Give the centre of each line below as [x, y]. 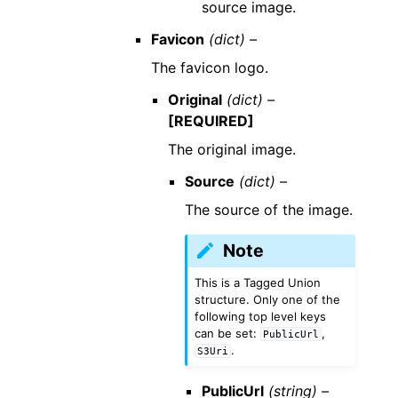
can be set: [228, 333]
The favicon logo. [209, 67]
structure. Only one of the [268, 299]
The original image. [231, 149]
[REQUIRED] [211, 120]
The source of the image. [268, 209]
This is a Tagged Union [258, 282]
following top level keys [261, 316]
